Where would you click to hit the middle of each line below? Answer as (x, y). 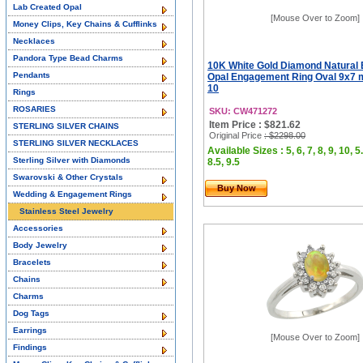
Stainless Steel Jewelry (66, 211)
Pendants (32, 75)
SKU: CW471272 (243, 111)
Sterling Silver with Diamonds (72, 160)
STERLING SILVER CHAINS (66, 126)
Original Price (237, 135)
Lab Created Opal (47, 7)
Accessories (38, 228)
